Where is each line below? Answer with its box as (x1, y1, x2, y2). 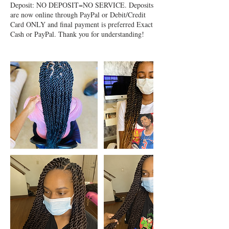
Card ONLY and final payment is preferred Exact (10, 19, 153, 30)
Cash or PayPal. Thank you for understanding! (10, 29, 144, 39)
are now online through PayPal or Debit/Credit (10, 10, 146, 20)
